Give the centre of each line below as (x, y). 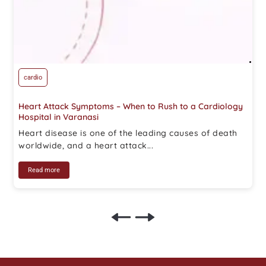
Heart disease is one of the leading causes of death (128, 133)
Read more (44, 170)
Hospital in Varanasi (58, 117)
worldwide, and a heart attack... (86, 145)
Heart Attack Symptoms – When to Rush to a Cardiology (131, 106)
